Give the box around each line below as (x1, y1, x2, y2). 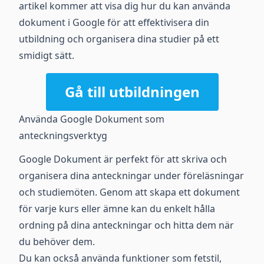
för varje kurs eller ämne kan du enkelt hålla (19, 202, 215, 215)
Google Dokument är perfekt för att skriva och (19, 153, 227, 166)
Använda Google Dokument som (19, 113, 164, 126)
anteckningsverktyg (19, 129, 107, 142)
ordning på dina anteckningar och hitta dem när (19, 219, 234, 232)
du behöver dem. (19, 235, 95, 248)
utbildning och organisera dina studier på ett (19, 32, 219, 45)
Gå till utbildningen (64, 82, 200, 101)
